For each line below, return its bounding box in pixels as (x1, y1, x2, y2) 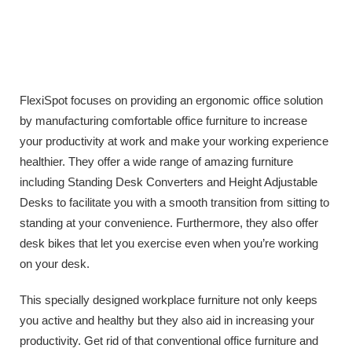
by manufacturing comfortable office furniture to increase (20, 113, 307, 127)
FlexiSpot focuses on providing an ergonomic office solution (20, 93, 323, 107)
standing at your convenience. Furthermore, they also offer (20, 215, 318, 229)
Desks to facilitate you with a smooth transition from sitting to (20, 195, 329, 209)
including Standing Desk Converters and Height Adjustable (20, 174, 317, 189)
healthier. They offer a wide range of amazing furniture (20, 154, 293, 168)
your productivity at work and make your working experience (20, 134, 328, 148)
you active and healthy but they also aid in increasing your (20, 313, 314, 327)
